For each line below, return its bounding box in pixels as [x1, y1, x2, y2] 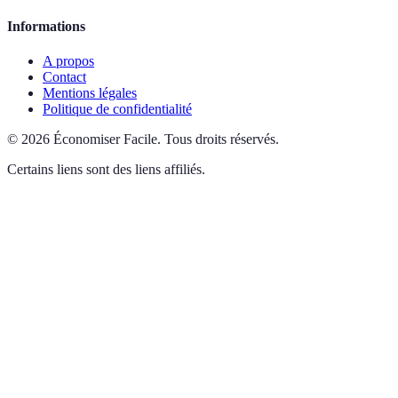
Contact [43, 68, 86, 84]
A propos [43, 52, 94, 68]
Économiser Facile [53, 131, 157, 147]
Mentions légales [43, 84, 137, 100]
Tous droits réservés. [164, 131, 279, 147]
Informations [7, 18, 85, 34]
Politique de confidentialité [43, 100, 192, 116]
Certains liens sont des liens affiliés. [7, 161, 205, 177]
